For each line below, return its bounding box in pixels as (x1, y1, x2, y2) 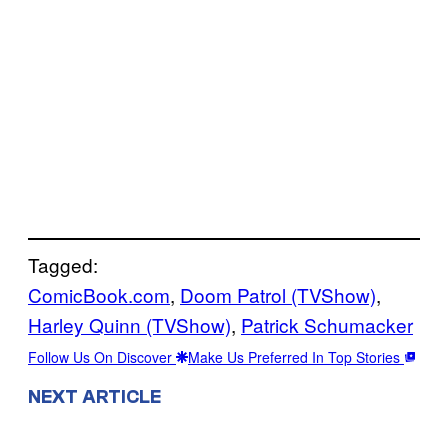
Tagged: (28, 250, 98, 278)
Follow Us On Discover (28, 346, 176, 367)
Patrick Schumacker (241, 310, 413, 338)
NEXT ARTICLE (28, 385, 161, 408)
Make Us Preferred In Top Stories (188, 346, 404, 367)
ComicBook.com (28, 280, 170, 308)
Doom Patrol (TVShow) (180, 280, 376, 308)
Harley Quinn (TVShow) (28, 310, 231, 338)
